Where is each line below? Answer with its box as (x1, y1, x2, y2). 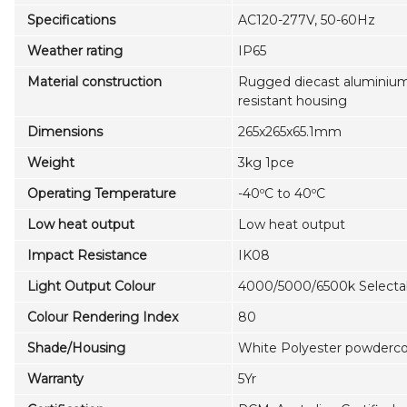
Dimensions (20, 124, 103, 141)
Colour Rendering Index (20, 309, 178, 326)
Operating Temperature (20, 185, 176, 203)
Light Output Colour (20, 278, 155, 295)
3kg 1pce (238, 154, 294, 172)
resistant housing (238, 93, 347, 110)
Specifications (20, 12, 115, 29)
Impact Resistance (20, 247, 147, 264)
